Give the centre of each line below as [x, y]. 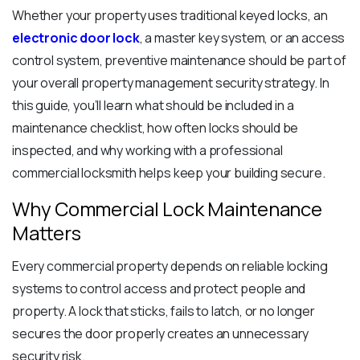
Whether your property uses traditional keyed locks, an [170, 16]
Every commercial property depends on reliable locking [170, 266]
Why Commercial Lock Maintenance [167, 209]
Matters [47, 233]
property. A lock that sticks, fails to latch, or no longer [164, 311]
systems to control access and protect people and [159, 289]
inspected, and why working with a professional [147, 151]
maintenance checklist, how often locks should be [155, 128]
